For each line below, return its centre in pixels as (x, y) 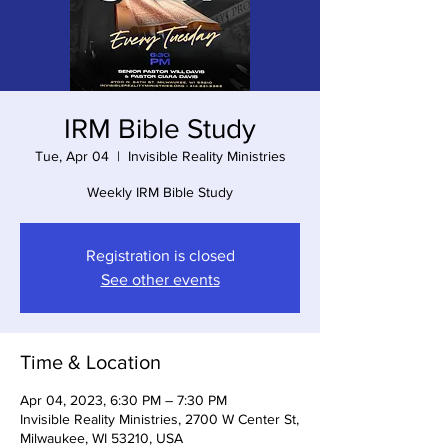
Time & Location (90, 361)
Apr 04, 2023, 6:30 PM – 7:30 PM (123, 399)
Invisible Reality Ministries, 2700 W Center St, (159, 418)
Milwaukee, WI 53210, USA (101, 437)
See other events (160, 279)
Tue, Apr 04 (71, 155)
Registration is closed (160, 255)
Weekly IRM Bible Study (160, 191)
